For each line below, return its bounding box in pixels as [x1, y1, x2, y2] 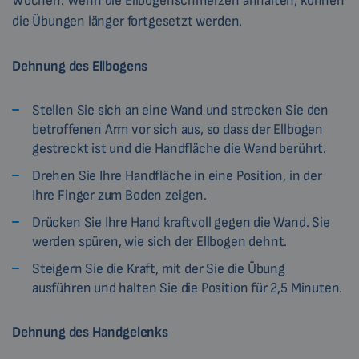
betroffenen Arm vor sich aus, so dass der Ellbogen [32, 121, 324, 139]
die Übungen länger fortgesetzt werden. [12, 13, 243, 30]
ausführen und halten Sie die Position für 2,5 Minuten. [32, 280, 343, 297]
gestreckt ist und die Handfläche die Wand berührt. [32, 140, 327, 158]
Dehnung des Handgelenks [12, 324, 168, 341]
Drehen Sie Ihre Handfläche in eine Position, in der [32, 167, 322, 185]
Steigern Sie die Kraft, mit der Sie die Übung [32, 260, 285, 278]
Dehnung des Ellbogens [12, 58, 148, 75]
